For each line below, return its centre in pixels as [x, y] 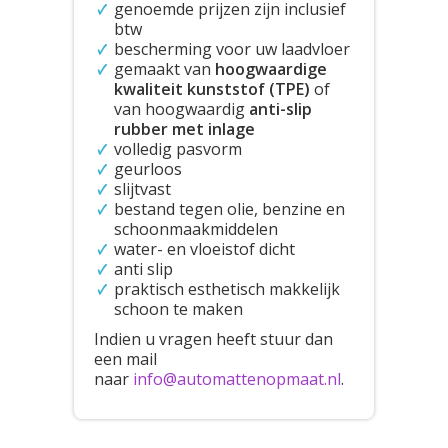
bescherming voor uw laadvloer [232, 49]
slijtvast [142, 189]
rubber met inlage [184, 129]
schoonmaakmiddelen [196, 229]
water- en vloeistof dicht [204, 249]
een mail [125, 359]
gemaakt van [164, 69]
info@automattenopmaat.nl [237, 379]
